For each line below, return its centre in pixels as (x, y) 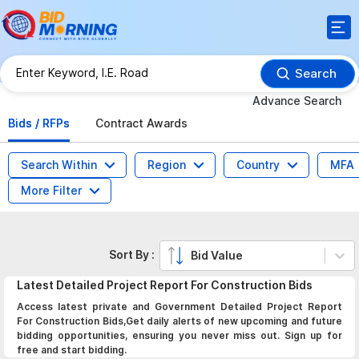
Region (167, 165)
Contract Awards (141, 123)
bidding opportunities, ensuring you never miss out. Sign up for (179, 335)
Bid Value (217, 256)
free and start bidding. (72, 350)
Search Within (59, 165)
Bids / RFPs (39, 123)
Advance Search (297, 100)
